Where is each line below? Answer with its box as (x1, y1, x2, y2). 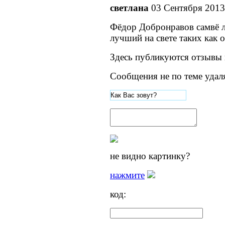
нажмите (110, 170, 145, 181)
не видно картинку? (110, 151, 190, 162)
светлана (110, 3, 151, 14)
